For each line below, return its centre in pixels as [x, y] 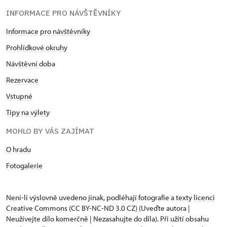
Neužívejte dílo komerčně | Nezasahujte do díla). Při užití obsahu [107, 219]
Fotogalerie [24, 166]
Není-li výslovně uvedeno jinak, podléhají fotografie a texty [100, 198]
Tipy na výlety [28, 112]
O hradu [18, 149]
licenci [204, 198]
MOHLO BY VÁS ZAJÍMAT [50, 131]
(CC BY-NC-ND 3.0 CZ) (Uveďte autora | [129, 208]
